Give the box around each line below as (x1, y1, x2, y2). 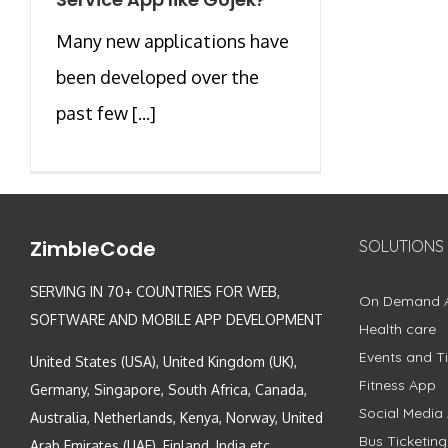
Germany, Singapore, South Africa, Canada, (30, 381, 307, 399)
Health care (358, 320, 436, 339)
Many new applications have (56, 30, 289, 53)
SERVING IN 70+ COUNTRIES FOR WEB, (30, 283, 280, 301)
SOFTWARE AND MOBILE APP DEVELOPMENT (30, 311, 323, 329)
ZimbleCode (30, 235, 156, 264)
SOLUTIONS (358, 236, 444, 257)
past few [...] (56, 102, 156, 125)
